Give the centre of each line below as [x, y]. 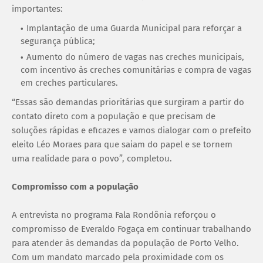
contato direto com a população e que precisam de [114, 116]
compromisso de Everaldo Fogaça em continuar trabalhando [131, 229]
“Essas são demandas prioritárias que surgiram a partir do [128, 102]
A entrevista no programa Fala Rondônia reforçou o [114, 215]
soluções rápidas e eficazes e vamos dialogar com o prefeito [131, 130]
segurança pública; [58, 41]
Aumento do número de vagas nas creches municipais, [135, 57]
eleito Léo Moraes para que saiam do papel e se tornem [122, 144]
